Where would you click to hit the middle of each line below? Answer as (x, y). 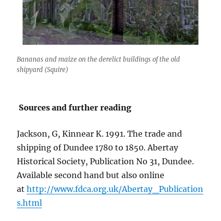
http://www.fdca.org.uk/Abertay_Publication (115, 189)
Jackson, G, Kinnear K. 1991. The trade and (100, 133)
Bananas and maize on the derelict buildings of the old (99, 59)
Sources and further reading (74, 107)
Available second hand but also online (91, 175)
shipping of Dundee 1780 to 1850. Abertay (98, 147)
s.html (30, 203)
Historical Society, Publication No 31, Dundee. (106, 161)
